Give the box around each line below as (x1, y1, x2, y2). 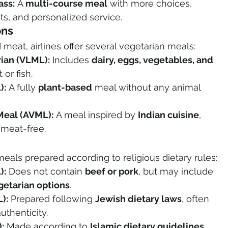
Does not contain (6, 166, 85, 177)
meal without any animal (92, 82, 203, 93)
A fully (6, 82, 38, 93)
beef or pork (85, 166, 138, 177)
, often (182, 193, 212, 205)
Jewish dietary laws (95, 193, 182, 205)
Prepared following (8, 193, 95, 205)
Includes (50, 54, 92, 66)
